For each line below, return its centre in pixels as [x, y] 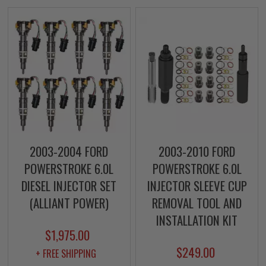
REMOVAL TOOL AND [197, 202]
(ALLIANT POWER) [69, 202]
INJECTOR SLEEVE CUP [197, 185]
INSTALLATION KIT [197, 220]
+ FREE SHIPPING [66, 253]
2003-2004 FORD [69, 151]
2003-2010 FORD [197, 151]
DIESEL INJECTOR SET [69, 185]
